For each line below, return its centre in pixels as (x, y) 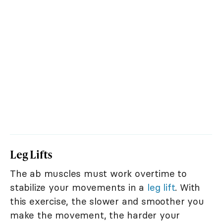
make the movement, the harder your (95, 215)
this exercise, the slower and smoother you (107, 201)
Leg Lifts (31, 154)
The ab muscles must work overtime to (98, 173)
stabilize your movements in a (79, 187)
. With (188, 187)
